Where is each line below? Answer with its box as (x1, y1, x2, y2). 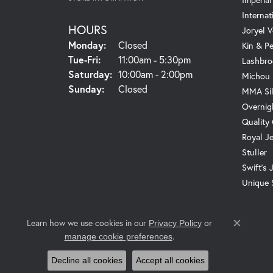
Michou (242, 70, 270, 82)
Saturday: (68, 68, 112, 81)
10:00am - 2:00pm (118, 68, 193, 81)
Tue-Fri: (68, 53, 101, 66)
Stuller (242, 146, 267, 158)
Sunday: (68, 82, 104, 96)
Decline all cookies (51, 255, 122, 265)
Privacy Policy (148, 218, 202, 228)
